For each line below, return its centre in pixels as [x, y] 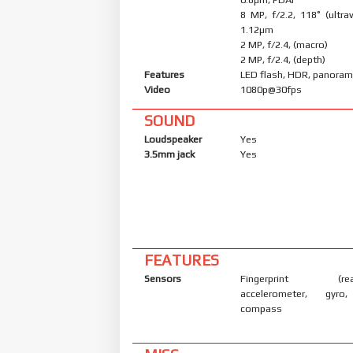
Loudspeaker [173, 139]
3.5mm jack [169, 154]
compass [262, 308]
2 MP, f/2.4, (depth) [283, 59]
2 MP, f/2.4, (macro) [284, 44]
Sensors [163, 278]
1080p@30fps [271, 89]
